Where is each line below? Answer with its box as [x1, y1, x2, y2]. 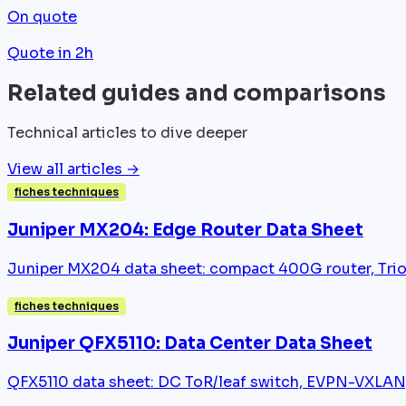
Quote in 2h [7, 43, 93, 63]
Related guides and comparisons [7, 80, 386, 108]
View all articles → [7, 159, 140, 179]
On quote [7, 7, 77, 27]
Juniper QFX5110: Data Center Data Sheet [7, 333, 372, 354]
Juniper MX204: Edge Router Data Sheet [7, 219, 363, 240]
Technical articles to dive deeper [7, 123, 247, 143]
